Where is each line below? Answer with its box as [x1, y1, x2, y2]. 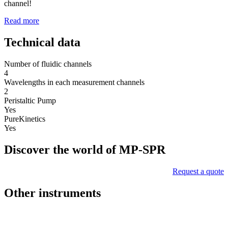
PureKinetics [4, 115, 45, 124]
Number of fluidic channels [4, 60, 92, 69]
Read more [4, 16, 39, 25]
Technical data [4, 36, 80, 49]
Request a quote [173, 167, 224, 176]
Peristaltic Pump [4, 96, 56, 105]
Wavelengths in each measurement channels [4, 78, 145, 87]
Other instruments [4, 186, 101, 199]
